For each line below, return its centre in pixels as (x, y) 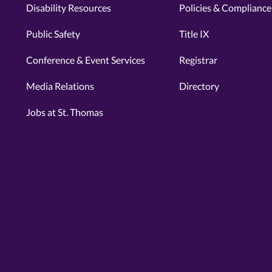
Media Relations (60, 86)
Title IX (194, 34)
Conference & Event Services (85, 60)
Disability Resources (68, 8)
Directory (199, 86)
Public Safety (53, 34)
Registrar (198, 60)
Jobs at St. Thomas (64, 112)
